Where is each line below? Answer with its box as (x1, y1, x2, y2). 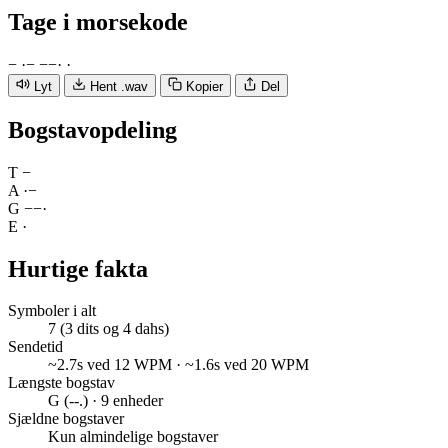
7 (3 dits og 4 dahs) (48, 320, 169, 338)
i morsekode (63, 8, 188, 35)
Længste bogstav (8, 374, 115, 392)
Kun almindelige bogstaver (48, 428, 218, 446)
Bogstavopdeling (8, 116, 177, 143)
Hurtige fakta (8, 255, 148, 282)
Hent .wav (90, 78, 148, 94)
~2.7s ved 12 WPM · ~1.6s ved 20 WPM (48, 356, 309, 374)
